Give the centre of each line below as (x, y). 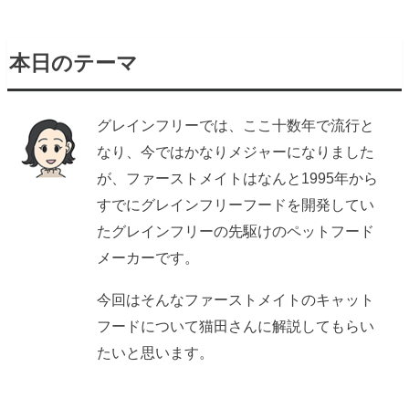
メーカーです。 (148, 258)
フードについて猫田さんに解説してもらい (236, 325)
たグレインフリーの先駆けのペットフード (236, 231)
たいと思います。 (156, 352)
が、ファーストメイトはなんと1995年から (238, 178)
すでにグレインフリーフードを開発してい (236, 205)
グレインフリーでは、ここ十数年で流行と (236, 126)
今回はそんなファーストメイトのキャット (236, 299)
